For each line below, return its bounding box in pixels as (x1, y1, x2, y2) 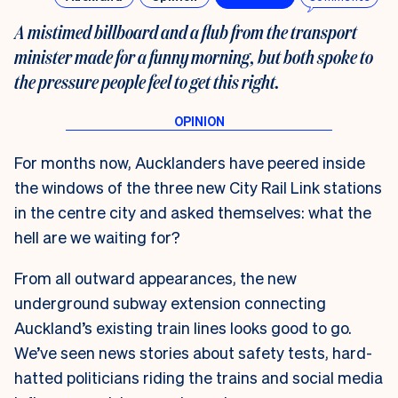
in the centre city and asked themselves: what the (14, 201, 371, 222)
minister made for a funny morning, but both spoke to (14, 43, 373, 69)
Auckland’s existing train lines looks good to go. (14, 316, 352, 338)
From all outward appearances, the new (14, 267, 297, 288)
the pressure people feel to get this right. (14, 68, 280, 94)
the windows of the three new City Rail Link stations (14, 176, 382, 197)
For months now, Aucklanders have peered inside (14, 151, 365, 172)
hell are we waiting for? (14, 226, 180, 247)
